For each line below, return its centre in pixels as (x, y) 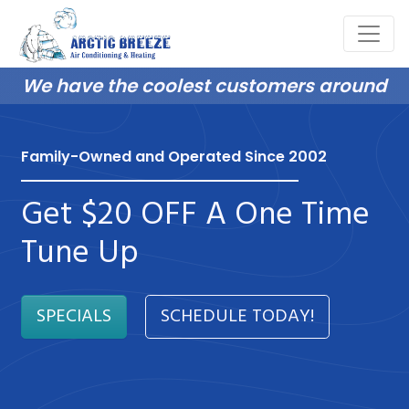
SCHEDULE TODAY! (237, 316)
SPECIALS (74, 316)
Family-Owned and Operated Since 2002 (174, 156)
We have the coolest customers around (204, 85)
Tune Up (80, 253)
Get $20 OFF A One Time (195, 215)
